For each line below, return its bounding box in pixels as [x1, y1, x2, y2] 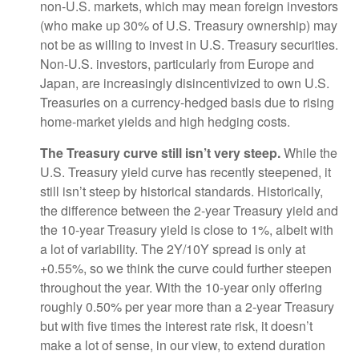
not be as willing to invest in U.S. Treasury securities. [40, 35, 338, 54]
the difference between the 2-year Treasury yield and [40, 201, 338, 220]
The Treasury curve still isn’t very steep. [40, 143, 280, 162]
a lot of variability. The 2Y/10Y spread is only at [40, 240, 305, 258]
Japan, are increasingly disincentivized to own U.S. [40, 74, 329, 92]
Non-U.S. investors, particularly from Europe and [40, 54, 314, 73]
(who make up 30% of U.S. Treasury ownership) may [40, 16, 337, 34]
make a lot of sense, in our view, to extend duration [40, 336, 325, 354]
